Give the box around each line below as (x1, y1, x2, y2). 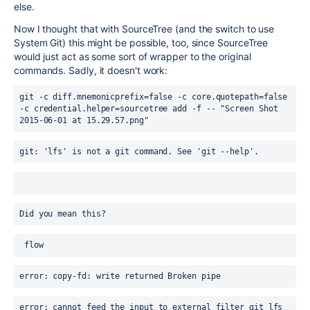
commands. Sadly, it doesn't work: (14, 64, 171, 76)
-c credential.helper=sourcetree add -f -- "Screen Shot (19, 104, 278, 113)
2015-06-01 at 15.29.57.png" (19, 116, 154, 125)
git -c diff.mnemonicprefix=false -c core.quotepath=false (19, 92, 288, 102)
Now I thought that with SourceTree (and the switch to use (14, 23, 275, 35)
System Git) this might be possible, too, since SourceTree (14, 37, 268, 48)
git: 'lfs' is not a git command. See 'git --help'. (19, 147, 259, 156)
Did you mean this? (19, 209, 106, 219)
